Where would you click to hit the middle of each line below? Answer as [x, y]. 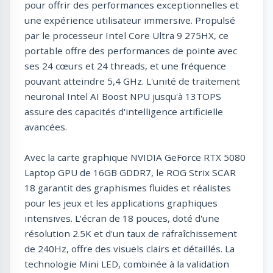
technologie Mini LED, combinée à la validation [127, 264]
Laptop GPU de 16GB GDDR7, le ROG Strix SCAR [130, 173]
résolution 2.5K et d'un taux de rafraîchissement [131, 234]
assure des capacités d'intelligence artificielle [124, 112]
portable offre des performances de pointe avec [131, 51]
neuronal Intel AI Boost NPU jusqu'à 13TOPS [123, 97]
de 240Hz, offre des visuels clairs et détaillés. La [129, 249]
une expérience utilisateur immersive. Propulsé [130, 20]
